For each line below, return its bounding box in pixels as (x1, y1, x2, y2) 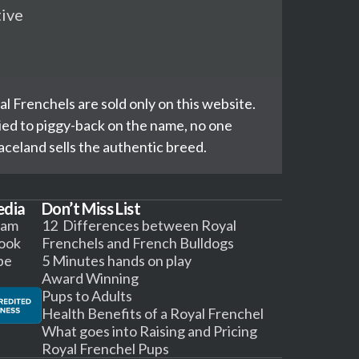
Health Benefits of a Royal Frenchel (42, 305, 264, 322)
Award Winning (42, 269, 139, 287)
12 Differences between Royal (42, 216, 236, 234)
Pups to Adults (42, 287, 132, 305)
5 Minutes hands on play (42, 252, 192, 269)
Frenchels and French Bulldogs (42, 234, 234, 252)
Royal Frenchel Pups (42, 340, 169, 357)
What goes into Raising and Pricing (42, 322, 257, 340)
